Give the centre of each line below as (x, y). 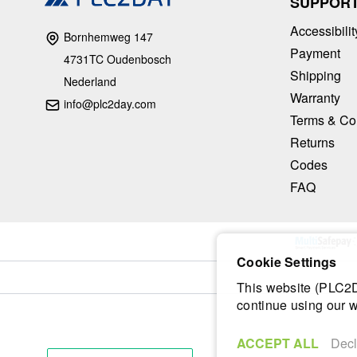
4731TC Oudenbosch (118, 59)
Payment (315, 53)
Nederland (90, 81)
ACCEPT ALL (278, 343)
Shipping (316, 75)
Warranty (315, 97)
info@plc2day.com (110, 103)
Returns (312, 142)
